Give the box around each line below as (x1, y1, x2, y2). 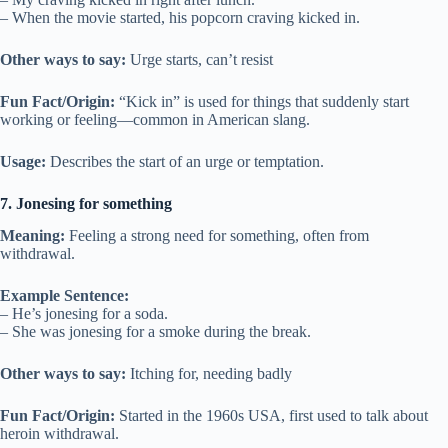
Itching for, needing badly (126, 365, 292, 383)
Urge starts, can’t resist (126, 50, 273, 68)
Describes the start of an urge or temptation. (46, 152, 324, 170)
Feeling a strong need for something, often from (65, 227, 369, 245)
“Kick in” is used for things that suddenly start (115, 92, 409, 110)
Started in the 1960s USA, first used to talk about (115, 407, 428, 425)
